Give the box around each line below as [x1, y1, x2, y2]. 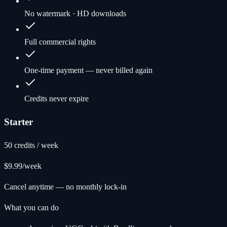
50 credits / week [4, 140, 58, 149]
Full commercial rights [24, 37, 96, 47]
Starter [4, 117, 33, 128]
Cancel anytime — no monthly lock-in [4, 182, 127, 191]
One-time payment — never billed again [24, 66, 153, 75]
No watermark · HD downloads [24, 9, 126, 18]
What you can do [4, 203, 59, 212]
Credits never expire [24, 94, 89, 103]
